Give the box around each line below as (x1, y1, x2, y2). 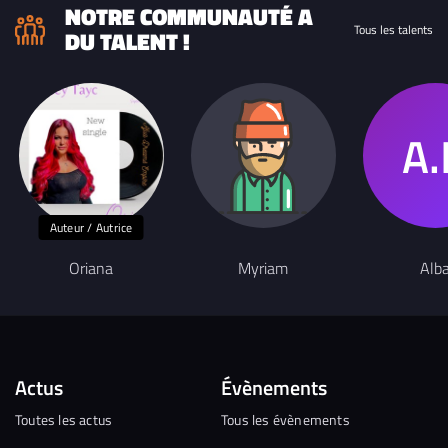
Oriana (69, 256, 113, 281)
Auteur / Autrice (49, 219, 133, 237)
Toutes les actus (15, 409, 113, 431)
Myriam (238, 256, 288, 281)
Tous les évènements (221, 409, 350, 431)
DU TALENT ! (65, 25, 190, 60)
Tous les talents (354, 20, 433, 40)
